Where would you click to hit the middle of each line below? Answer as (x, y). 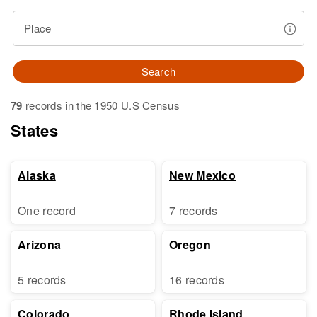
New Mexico (202, 175)
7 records (194, 211)
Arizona (40, 244)
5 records (42, 280)
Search (158, 71)
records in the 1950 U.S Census (101, 105)
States (34, 130)
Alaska (37, 175)
